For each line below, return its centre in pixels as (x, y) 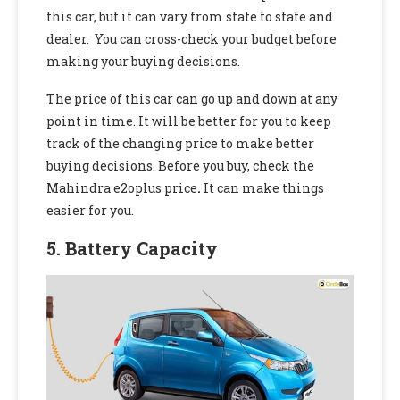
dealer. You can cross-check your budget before (192, 39)
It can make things (264, 188)
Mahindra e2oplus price (122, 188)
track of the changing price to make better (180, 144)
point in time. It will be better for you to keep (189, 121)
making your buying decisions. (145, 62)
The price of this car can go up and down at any (192, 99)
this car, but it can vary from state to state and (190, 17)
